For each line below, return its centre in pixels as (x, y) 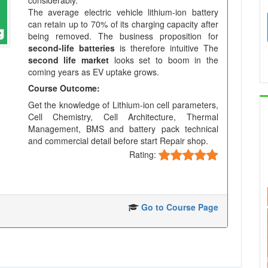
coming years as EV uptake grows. (93, 72)
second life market (68, 60)
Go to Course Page (180, 207)
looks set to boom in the (163, 60)
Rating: (144, 154)
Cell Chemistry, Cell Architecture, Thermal (123, 117)
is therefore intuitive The (167, 48)
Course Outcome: (64, 88)
